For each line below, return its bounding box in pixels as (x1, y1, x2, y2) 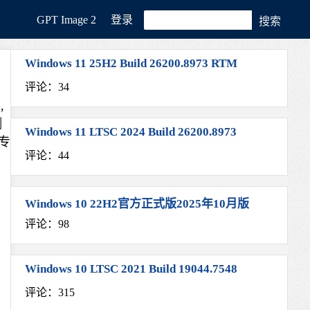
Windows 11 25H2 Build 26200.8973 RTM (25, 57, 237, 70)
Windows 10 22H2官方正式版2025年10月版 (25, 197, 249, 210)
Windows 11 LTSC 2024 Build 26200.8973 (25, 125, 237, 138)
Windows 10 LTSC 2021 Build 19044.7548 (25, 262, 237, 275)
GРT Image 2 (37, 14, 96, 26)
